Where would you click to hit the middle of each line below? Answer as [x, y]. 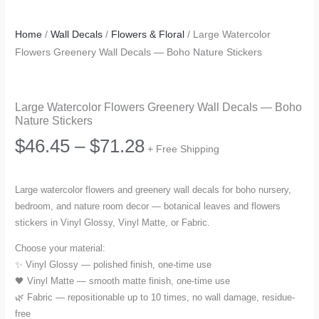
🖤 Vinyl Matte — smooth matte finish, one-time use [123, 281]
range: [170, 179]
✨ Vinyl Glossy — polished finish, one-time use [114, 264]
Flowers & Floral [148, 35]
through [175, 246]
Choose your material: [61, 248]
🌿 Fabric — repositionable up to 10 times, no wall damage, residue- [155, 297]
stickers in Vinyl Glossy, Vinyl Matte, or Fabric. [113, 222]
